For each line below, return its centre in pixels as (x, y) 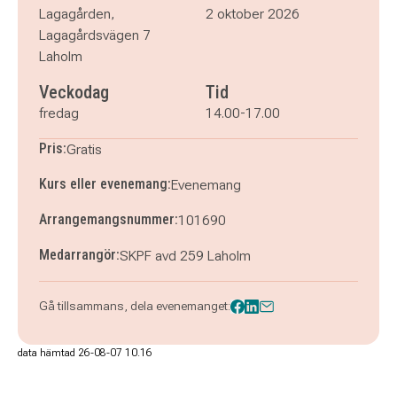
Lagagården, (77, 14)
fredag (59, 113)
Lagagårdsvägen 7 (95, 35)
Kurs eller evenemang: (105, 184)
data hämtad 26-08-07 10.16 (85, 353)
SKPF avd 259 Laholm (185, 256)
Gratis (84, 149)
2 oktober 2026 (253, 14)
